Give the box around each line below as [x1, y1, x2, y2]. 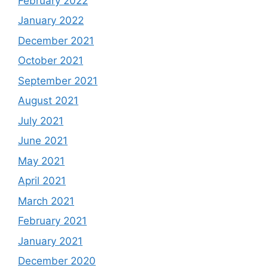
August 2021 [18, 95, 78, 106]
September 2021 [18, 74, 98, 87]
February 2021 [18, 215, 87, 227]
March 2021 [18, 194, 74, 207]
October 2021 [18, 54, 83, 66]
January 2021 [18, 234, 83, 247]
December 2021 [18, 34, 94, 47]
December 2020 [18, 255, 96, 267]
